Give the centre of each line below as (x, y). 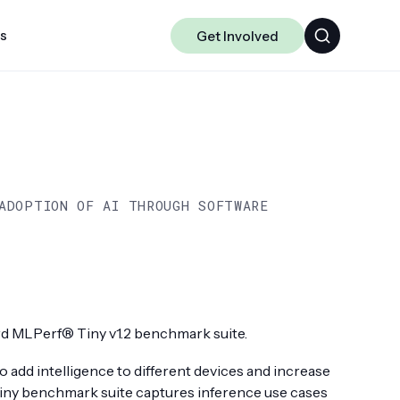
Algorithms (146, 123)
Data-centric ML (162, 187)
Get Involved (237, 36)
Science (136, 220)
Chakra (133, 155)
